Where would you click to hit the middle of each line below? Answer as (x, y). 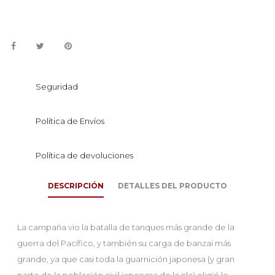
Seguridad (57, 87)
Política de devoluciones (84, 155)
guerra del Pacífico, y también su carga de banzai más (124, 243)
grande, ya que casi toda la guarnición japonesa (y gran (126, 259)
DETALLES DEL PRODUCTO (172, 186)
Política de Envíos (70, 121)
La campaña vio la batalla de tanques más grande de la (126, 227)
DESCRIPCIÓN (76, 186)
